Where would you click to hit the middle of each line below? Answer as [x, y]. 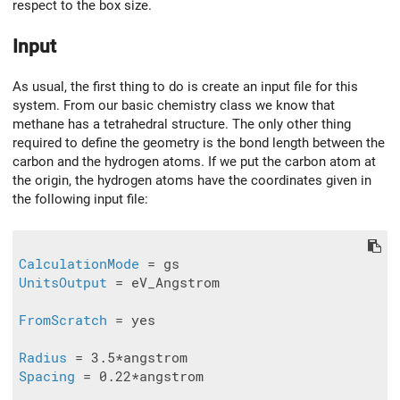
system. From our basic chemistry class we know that [174, 106]
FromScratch [63, 321]
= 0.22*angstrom [139, 377]
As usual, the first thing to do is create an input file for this [185, 87]
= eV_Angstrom [163, 283]
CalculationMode [79, 265]
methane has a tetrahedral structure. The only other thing [182, 125]
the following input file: [80, 200]
